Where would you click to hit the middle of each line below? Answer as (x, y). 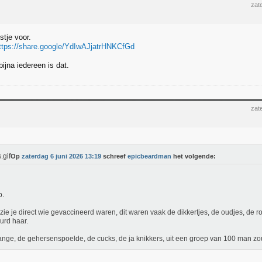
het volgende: (194, 156)
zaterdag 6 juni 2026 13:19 (61, 156)
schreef (114, 156)
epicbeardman (149, 156)
